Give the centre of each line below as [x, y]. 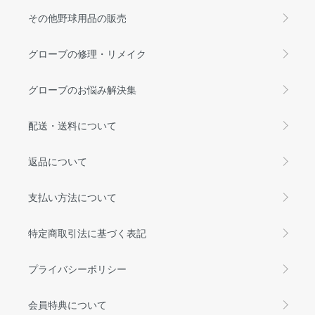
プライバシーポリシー [77, 268]
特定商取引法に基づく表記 [87, 232]
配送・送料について [72, 125]
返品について [58, 161]
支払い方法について [72, 197]
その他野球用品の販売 [77, 17]
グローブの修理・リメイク [87, 53]
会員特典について [67, 304]
